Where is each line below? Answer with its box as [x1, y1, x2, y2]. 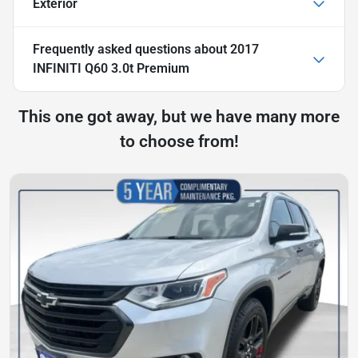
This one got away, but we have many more [18, 106, 340, 126]
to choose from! [119, 131, 239, 151]
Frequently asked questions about [33, 41, 230, 57]
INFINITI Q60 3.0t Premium [33, 60, 189, 76]
